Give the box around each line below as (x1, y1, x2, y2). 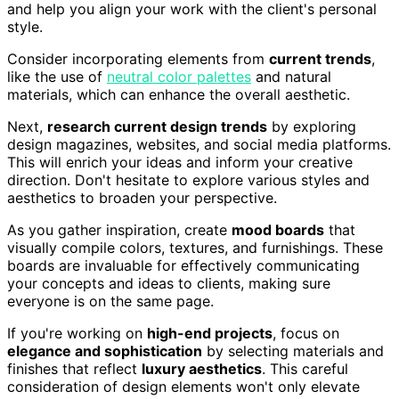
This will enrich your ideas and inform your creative (7, 152, 353, 171)
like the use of (7, 67, 107, 85)
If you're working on (7, 323, 147, 342)
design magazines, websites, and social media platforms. (7, 134, 391, 153)
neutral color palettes (107, 67, 251, 85)
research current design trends (47, 117, 267, 135)
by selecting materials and (202, 341, 384, 360)
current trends (269, 49, 371, 68)
